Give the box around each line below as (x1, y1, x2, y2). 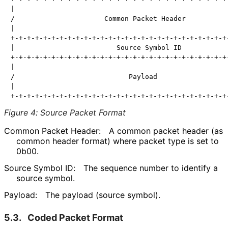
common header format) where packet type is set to (16, 136, 219, 147)
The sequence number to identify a (83, 162, 218, 173)
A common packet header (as (109, 126, 223, 136)
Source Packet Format (40, 107, 126, 118)
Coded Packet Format (27, 212, 123, 223)
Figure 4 (4, 107, 36, 118)
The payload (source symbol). (45, 189, 160, 200)
